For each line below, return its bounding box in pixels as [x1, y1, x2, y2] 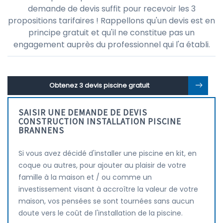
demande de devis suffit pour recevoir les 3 [27, 3, 196, 14]
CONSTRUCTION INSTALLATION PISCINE [18, 116, 181, 127]
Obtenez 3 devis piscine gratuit [49, 81, 149, 90]
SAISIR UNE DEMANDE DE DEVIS [18, 107, 147, 118]
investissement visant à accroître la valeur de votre [18, 184, 198, 194]
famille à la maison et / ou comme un [18, 172, 152, 182]
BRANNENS [18, 125, 64, 136]
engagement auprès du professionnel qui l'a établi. [13, 39, 210, 50]
